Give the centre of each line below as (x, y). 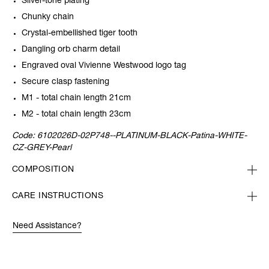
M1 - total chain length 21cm (76, 99)
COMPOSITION (43, 170)
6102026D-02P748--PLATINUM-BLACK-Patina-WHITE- (142, 137)
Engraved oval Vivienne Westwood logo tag (104, 66)
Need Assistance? (47, 227)
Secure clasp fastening (67, 83)
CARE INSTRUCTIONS (58, 197)
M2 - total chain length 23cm (77, 115)
